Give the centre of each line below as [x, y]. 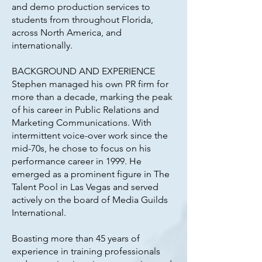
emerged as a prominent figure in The [91, 174]
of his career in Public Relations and [85, 110]
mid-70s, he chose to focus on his [81, 148]
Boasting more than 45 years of [76, 238]
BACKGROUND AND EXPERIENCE [83, 71]
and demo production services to [81, 7]
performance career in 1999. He [77, 161]
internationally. [42, 45]
